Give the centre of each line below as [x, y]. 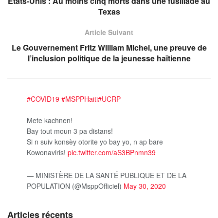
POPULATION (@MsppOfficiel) [75, 186]
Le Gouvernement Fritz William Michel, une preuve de [109, 47]
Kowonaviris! [47, 152]
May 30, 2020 [145, 186]
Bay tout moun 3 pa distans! [70, 131]
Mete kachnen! [50, 120]
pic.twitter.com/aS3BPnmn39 [112, 152]
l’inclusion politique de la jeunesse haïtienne [109, 58]
